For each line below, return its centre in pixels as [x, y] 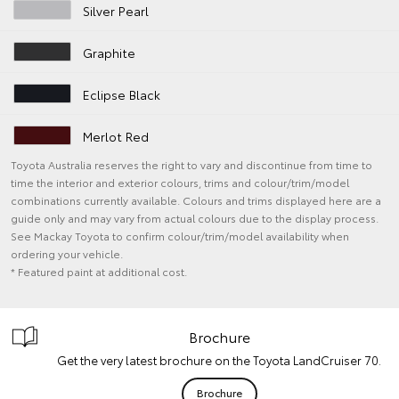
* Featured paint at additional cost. [99, 271]
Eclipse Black [122, 94]
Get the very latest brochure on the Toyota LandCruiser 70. [219, 359]
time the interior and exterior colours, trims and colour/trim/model [180, 182]
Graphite [110, 52]
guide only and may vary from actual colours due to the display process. [195, 217]
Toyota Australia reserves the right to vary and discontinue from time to [191, 164]
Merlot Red [116, 136]
